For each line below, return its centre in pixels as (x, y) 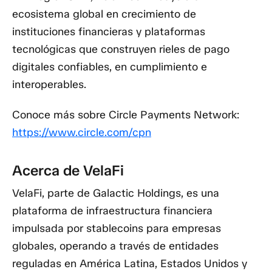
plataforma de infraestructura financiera (112, 211)
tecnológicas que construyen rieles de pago (121, 49)
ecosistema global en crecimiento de (104, 14)
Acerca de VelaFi (68, 170)
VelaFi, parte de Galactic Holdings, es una (116, 193)
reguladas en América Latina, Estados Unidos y (130, 264)
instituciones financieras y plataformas (109, 31)
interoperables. (49, 84)
